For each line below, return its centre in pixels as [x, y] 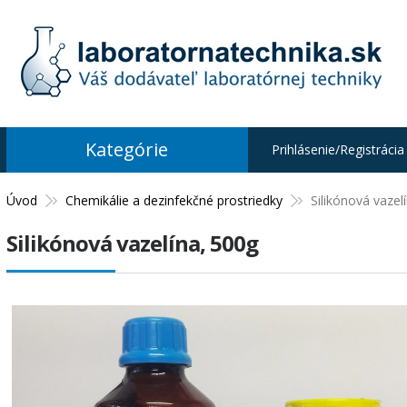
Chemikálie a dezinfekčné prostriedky [174, 200]
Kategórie [127, 149]
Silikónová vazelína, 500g [132, 243]
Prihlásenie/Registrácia [338, 149]
